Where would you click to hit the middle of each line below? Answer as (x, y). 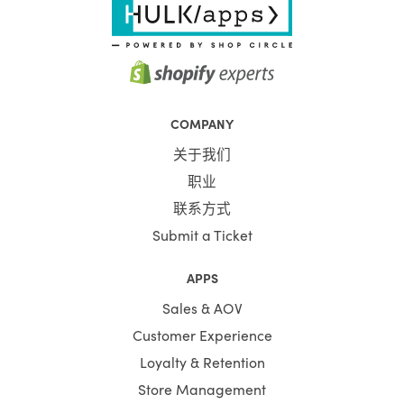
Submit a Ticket (202, 234)
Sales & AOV (202, 307)
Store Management (202, 388)
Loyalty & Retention (202, 361)
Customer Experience (202, 334)
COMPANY (202, 123)
